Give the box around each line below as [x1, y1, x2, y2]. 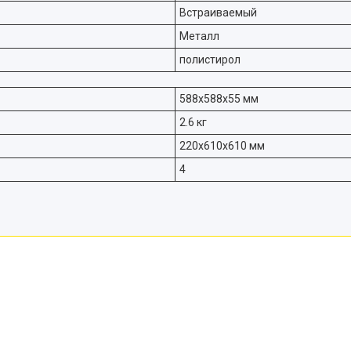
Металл [179, 30, 219, 42]
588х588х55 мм [179, 92, 259, 105]
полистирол [179, 53, 241, 66]
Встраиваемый [179, 6, 257, 19]
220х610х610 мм [179, 139, 265, 152]
